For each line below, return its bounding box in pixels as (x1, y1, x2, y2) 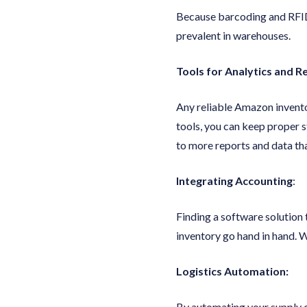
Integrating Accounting (176, 173, 293, 187)
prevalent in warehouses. (176, 28, 291, 42)
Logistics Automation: (176, 264, 288, 278)
